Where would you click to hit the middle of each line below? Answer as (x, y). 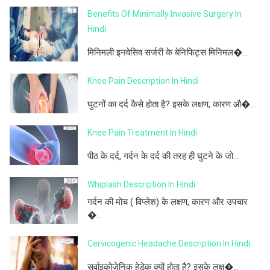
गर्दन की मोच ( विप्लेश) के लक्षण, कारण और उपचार (168, 202)
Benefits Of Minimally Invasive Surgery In (165, 14)
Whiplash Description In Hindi (141, 185)
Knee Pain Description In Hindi (143, 81)
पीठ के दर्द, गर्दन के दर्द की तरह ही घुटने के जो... (163, 156)
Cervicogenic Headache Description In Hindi (169, 244)
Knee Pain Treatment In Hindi (142, 133)
